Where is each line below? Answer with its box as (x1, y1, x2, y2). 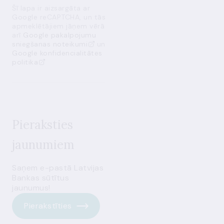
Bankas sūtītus (12, 172, 69, 183)
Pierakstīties (24, 200, 72, 211)
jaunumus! (12, 182, 50, 193)
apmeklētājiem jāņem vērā (12, 21, 104, 30)
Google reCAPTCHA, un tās (12, 12, 105, 21)
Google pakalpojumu (23, 30, 96, 39)
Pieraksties (12, 117, 73, 132)
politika (12, 57, 38, 66)
